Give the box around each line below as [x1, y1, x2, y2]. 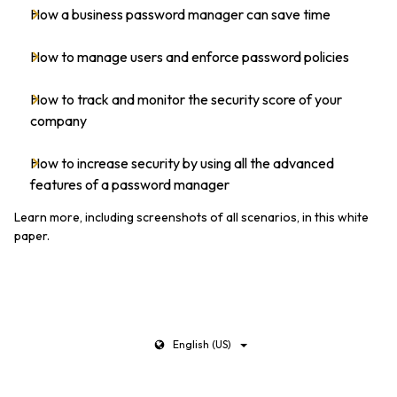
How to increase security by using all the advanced [30, 154, 334, 172]
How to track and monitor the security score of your [30, 90, 342, 108]
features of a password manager [30, 175, 230, 193]
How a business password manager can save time [30, 5, 331, 23]
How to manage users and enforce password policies [30, 48, 349, 66]
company [30, 112, 87, 129]
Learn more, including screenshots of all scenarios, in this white [14, 209, 369, 225]
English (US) [172, 337, 231, 351]
